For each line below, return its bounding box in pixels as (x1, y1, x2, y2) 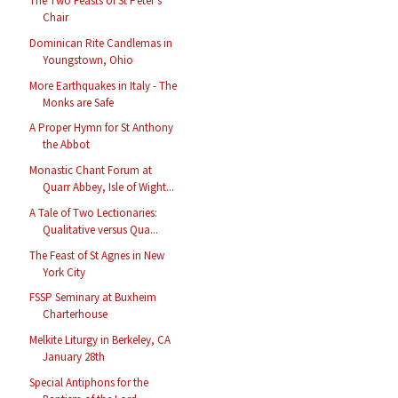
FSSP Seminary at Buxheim (29, 290, 157, 306)
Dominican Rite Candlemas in (29, 35, 173, 51)
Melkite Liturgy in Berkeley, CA (29, 332, 171, 348)
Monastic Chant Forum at (29, 163, 153, 179)
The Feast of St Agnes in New (29, 247, 165, 263)
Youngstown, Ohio (43, 52, 134, 68)
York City (43, 264, 86, 280)
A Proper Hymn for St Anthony (29, 120, 174, 136)
